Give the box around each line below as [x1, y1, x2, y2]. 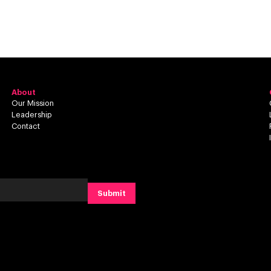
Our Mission [11, 99, 54, 107]
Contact [11, 122, 40, 130]
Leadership [11, 111, 52, 119]
